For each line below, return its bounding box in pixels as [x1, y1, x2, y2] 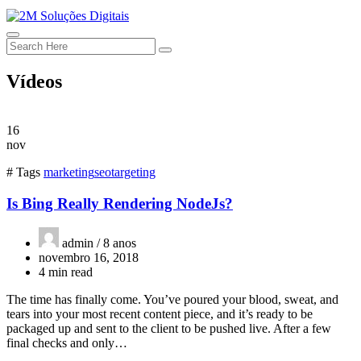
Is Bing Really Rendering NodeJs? [6, 194, 233, 212]
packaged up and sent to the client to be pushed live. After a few [6, 322, 331, 336]
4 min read [39, 265, 93, 280]
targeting [111, 164, 156, 179]
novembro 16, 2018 [39, 251, 139, 265]
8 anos [103, 236, 136, 251]
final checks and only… [6, 336, 127, 351]
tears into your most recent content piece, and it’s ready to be [6, 307, 313, 322]
